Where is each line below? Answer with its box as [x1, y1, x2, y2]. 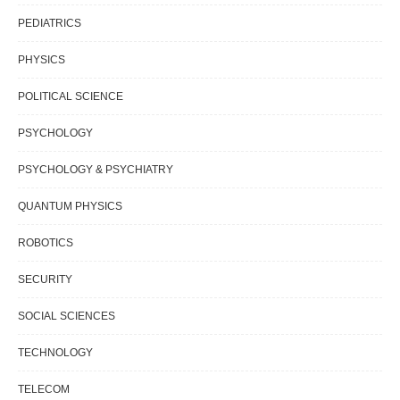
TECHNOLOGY [18, 346, 93, 360]
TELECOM [18, 383, 70, 396]
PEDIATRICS [18, 17, 81, 30]
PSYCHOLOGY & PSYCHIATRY [18, 163, 173, 177]
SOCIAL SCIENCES [18, 310, 115, 323]
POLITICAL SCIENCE [18, 90, 123, 104]
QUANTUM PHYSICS [18, 200, 122, 213]
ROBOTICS [18, 237, 73, 250]
